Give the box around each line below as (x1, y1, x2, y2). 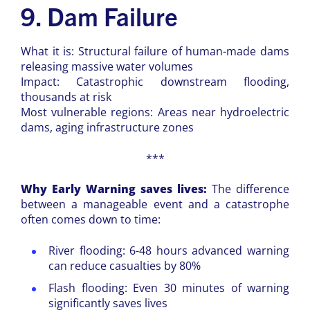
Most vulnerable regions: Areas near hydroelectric (21, 104, 289, 120)
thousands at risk (21, 89, 111, 105)
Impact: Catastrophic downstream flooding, (21, 74, 289, 90)
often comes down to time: (21, 212, 161, 228)
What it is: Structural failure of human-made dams (21, 44, 289, 60)
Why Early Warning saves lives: (21, 181, 212, 197)
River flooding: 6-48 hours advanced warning (48, 242, 289, 258)
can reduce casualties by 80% (48, 257, 201, 273)
